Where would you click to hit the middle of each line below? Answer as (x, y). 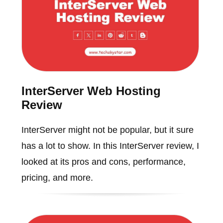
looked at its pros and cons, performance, (103, 162)
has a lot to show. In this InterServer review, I (110, 146)
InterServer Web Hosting (91, 91)
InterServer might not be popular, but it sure (107, 130)
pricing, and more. (57, 178)
